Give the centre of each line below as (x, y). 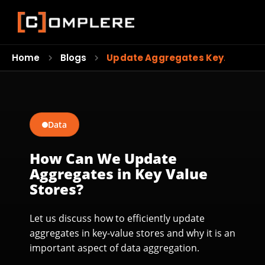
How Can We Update (103, 158)
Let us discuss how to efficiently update (117, 218)
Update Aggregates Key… (169, 58)
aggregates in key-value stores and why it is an (132, 233)
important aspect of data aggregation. (114, 248)
